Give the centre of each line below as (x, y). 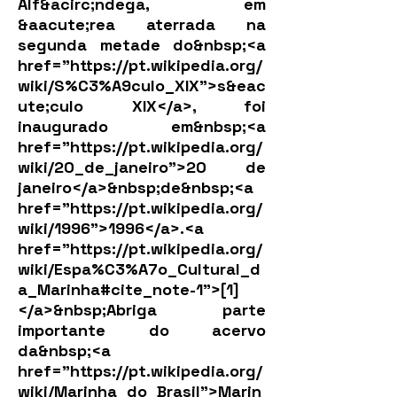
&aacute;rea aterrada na (142, 24)
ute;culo (51, 106)
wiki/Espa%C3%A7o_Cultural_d (139, 269)
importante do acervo (142, 330)
